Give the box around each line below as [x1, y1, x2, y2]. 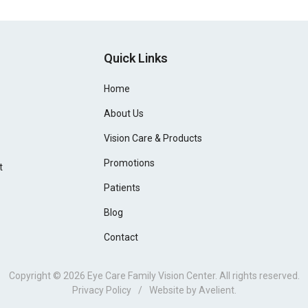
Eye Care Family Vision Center [87, 270, 215, 282]
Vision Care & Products [104, 133, 203, 144]
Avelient [198, 285, 234, 296]
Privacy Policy [71, 285, 131, 296]
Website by [146, 285, 199, 296]
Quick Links [104, 51, 168, 66]
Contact [104, 232, 139, 243]
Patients [104, 182, 141, 194]
